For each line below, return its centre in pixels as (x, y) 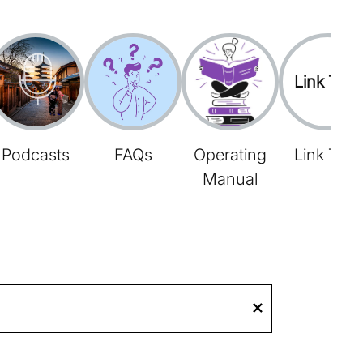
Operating (230, 154)
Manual (230, 179)
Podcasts (36, 154)
